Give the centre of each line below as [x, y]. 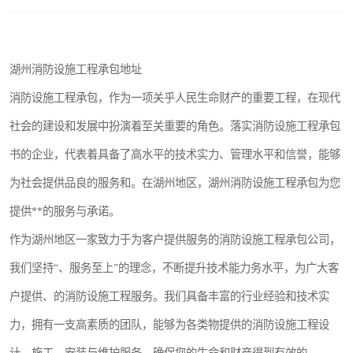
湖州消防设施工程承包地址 [76, 69]
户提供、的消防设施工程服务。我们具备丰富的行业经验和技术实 [169, 296]
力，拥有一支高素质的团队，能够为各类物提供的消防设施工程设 [169, 325]
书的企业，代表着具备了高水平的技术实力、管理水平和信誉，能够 [175, 154]
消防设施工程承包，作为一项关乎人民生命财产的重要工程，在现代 [175, 98]
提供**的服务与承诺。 [65, 211]
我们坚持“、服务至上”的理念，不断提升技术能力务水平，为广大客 [174, 268]
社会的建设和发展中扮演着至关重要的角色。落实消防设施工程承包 [175, 126]
